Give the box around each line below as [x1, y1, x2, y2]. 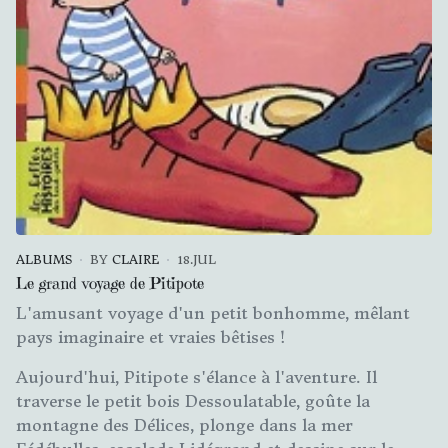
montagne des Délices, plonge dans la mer [16, 414, 353, 435]
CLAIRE [112, 251, 159, 267]
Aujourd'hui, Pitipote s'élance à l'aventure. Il [16, 366, 377, 387]
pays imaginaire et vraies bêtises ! [16, 326, 285, 347]
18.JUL [177, 251, 216, 267]
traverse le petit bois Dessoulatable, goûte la [16, 390, 370, 411]
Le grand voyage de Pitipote [16, 272, 204, 293]
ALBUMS [16, 251, 72, 267]
